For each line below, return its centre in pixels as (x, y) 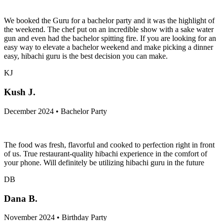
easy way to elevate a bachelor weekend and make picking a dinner (109, 47)
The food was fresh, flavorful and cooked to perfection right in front (109, 145)
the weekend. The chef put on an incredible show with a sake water (109, 30)
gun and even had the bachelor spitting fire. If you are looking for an (110, 38)
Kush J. (20, 92)
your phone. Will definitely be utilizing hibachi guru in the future (104, 162)
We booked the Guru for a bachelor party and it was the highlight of (109, 21)
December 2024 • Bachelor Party (55, 111)
